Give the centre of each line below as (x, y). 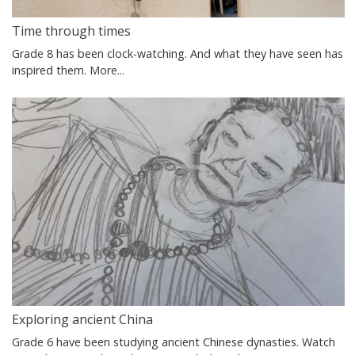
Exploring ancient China (82, 319)
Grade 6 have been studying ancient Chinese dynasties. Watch (174, 342)
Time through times (71, 31)
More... (107, 71)
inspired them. (51, 71)
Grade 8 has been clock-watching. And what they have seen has (177, 54)
